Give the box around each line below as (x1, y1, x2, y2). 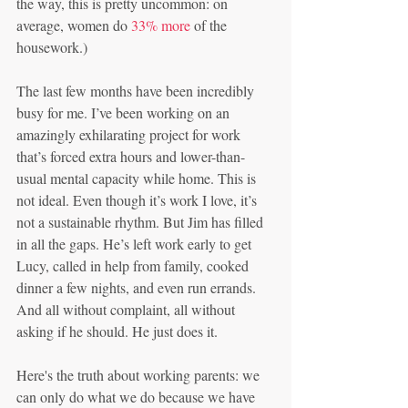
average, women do (16, 15, 131, 35)
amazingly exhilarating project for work (16, 125, 244, 144)
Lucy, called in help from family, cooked (16, 256, 252, 275)
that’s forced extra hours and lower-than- (16, 147, 245, 166)
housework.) (16, 37, 87, 56)
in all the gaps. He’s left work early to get (16, 234, 255, 253)
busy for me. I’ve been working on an (16, 103, 233, 122)
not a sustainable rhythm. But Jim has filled (16, 212, 267, 231)
